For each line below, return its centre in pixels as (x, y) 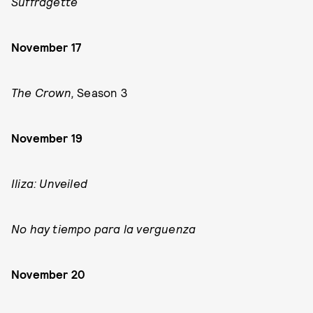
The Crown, (43, 92)
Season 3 (101, 92)
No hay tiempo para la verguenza (104, 228)
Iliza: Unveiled (49, 183)
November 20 (49, 274)
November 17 (46, 47)
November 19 (47, 138)
